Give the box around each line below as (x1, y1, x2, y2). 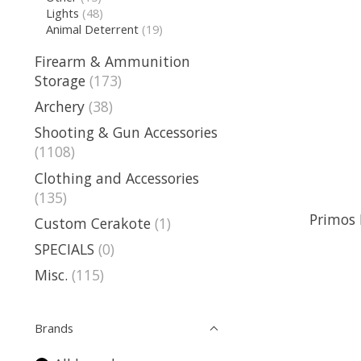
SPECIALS (35, 239, 94, 259)
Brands (35, 320, 73, 337)
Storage (35, 70, 85, 90)
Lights (45, 5, 79, 22)
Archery (35, 97, 85, 116)
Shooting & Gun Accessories (35, 122, 218, 143)
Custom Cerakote (35, 213, 151, 233)
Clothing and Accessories (35, 168, 199, 188)
